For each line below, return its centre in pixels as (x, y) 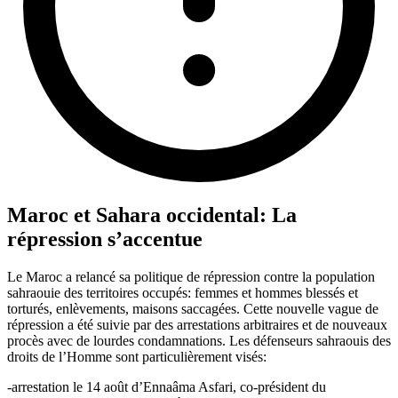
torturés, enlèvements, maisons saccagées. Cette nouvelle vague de (193, 308)
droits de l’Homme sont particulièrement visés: (137, 356)
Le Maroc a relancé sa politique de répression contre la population (191, 276)
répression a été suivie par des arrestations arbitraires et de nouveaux (197, 324)
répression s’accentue (105, 239)
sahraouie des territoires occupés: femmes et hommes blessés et (183, 292)
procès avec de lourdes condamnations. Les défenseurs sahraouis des (199, 340)
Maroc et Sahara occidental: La (152, 215)
